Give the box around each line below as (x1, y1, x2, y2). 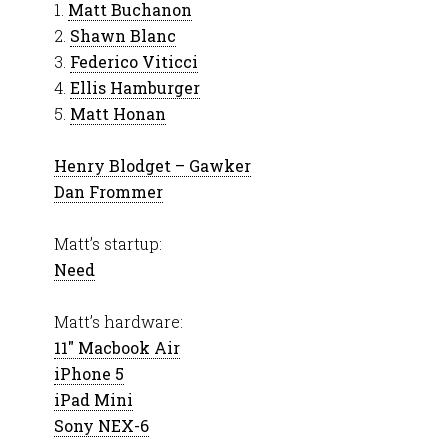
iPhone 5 (54, 363, 124, 384)
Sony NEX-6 (54, 415, 149, 436)
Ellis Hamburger (70, 77, 200, 98)
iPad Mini (54, 389, 133, 410)
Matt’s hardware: (54, 311, 183, 332)
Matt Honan (70, 103, 166, 124)
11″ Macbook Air (54, 337, 180, 358)
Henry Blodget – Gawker (54, 155, 251, 176)
